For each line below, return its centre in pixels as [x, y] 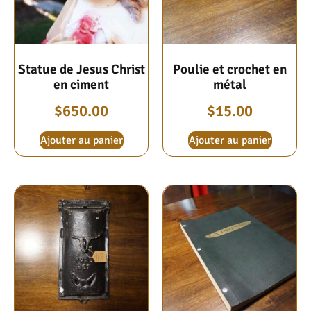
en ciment [81, 84]
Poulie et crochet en [230, 69]
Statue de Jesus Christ [81, 69]
